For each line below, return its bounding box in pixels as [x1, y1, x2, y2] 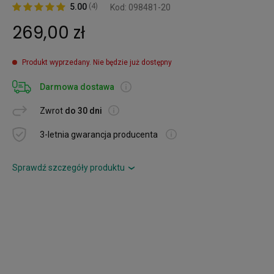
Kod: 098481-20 [110, 2, 171, 12]
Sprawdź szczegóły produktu [12, 162, 125, 172]
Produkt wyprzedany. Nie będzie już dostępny [22, 57, 172, 67]
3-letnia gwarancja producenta [40, 129, 160, 139]
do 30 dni [65, 105, 102, 116]
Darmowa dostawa [40, 81, 114, 92]
